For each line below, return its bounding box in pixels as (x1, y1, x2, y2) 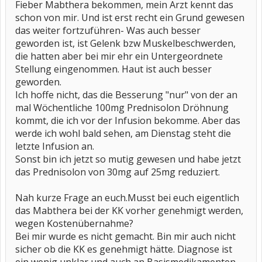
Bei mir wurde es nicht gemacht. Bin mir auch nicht (15, 230, 236, 243)
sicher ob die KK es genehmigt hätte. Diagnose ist (15, 243, 232, 256)
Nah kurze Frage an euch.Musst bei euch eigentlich (15, 191, 239, 204)
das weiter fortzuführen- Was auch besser (15, 24, 201, 37)
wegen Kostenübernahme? (15, 217, 133, 230)
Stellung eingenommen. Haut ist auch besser (15, 63, 212, 75)
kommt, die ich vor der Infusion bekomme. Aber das (15, 114, 240, 127)
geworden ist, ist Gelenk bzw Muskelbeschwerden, (15, 37, 236, 50)
